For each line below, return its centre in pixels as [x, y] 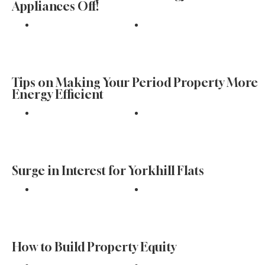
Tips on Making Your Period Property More [135, 83]
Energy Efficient [58, 94]
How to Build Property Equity [94, 247]
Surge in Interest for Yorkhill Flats [108, 171]
